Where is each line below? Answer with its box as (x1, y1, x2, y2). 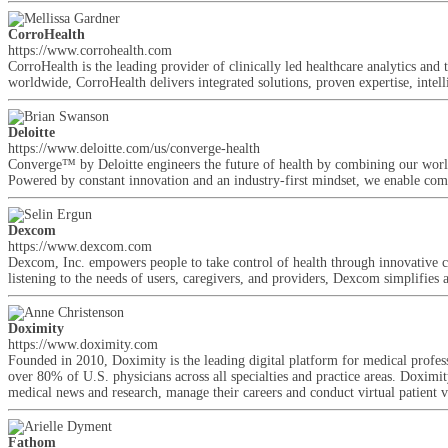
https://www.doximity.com (8, 337, 158, 352)
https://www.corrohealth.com (8, 43, 172, 58)
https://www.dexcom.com (8, 239, 152, 254)
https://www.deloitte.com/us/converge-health (8, 141, 260, 156)
